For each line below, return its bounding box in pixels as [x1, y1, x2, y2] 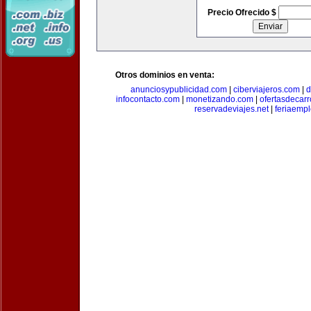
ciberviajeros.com [233, 85, 300, 94]
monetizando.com [186, 94, 253, 104]
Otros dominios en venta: [115, 70, 215, 80]
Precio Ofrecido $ [207, 8, 278, 17]
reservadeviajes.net [194, 104, 269, 114]
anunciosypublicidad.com [130, 85, 227, 94]
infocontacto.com [116, 94, 180, 104]
